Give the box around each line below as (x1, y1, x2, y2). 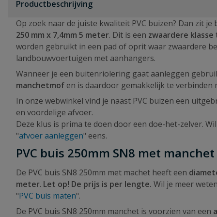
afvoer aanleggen (19, 130, 83, 141)
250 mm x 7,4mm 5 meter (16, 30, 109, 40)
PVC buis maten (19, 190, 76, 201)
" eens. (83, 130, 109, 141)
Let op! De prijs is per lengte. (43, 179, 154, 189)
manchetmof (16, 80, 66, 91)
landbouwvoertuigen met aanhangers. (16, 53, 157, 63)
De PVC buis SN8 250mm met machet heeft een (16, 167, 189, 178)
